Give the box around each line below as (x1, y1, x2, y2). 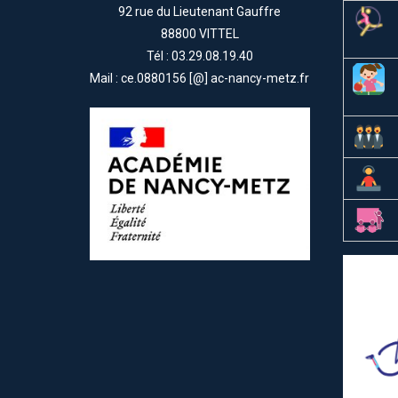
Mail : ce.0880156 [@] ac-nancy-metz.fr (90, 71, 310, 86)
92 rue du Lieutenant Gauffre (118, 4, 282, 20)
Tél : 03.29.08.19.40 (146, 49, 253, 64)
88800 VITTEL (160, 27, 239, 42)
